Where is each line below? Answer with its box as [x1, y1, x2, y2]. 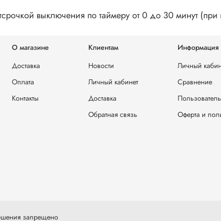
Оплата [12, 76, 34, 87]
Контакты [12, 93, 38, 103]
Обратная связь [88, 109, 137, 119]
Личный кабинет [88, 76, 138, 87]
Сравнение [178, 76, 212, 87]
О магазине [12, 42, 49, 52]
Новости [88, 60, 114, 71]
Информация [178, 42, 219, 52]
